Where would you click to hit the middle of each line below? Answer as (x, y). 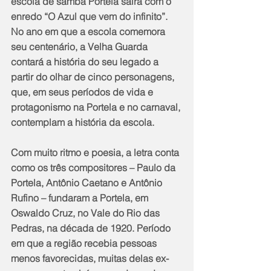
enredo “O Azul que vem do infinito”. (90, 17)
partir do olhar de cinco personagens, (94, 77)
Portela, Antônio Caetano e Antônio (88, 183)
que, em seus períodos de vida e (83, 92)
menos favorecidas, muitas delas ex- (90, 259)
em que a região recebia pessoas (85, 243)
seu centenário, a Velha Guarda (80, 47)
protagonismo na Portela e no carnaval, (97, 107)
